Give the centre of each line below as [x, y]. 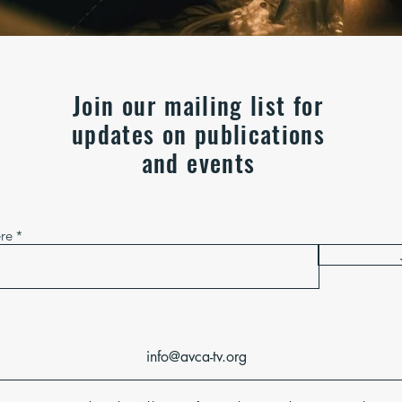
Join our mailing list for [198, 105]
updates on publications [198, 134]
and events [198, 162]
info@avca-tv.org [197, 357]
